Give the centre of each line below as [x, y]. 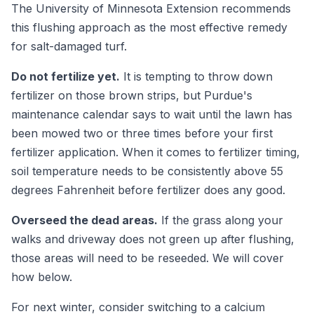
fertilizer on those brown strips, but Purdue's [132, 95]
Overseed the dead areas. [84, 220]
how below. [42, 277]
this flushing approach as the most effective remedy [149, 27]
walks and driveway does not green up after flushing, [153, 239]
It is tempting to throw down [196, 76]
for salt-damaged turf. [69, 46]
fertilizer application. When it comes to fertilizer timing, [156, 152]
